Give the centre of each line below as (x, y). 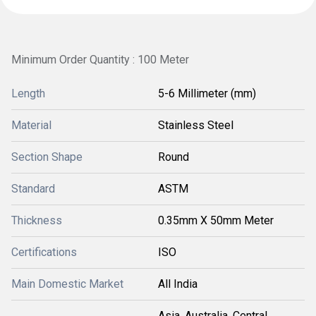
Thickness (37, 220)
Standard (33, 189)
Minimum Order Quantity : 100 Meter (100, 60)
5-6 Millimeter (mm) (207, 93)
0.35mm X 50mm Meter (216, 220)
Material (31, 125)
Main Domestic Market (67, 284)
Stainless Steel (196, 125)
